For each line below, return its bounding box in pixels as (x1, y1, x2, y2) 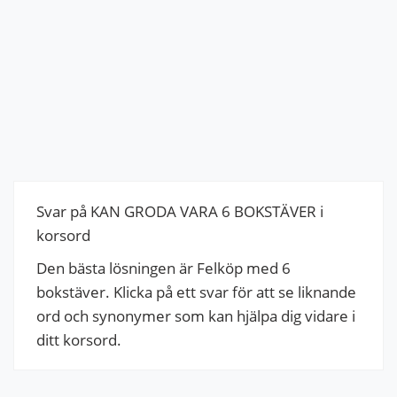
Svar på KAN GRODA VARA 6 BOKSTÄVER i (36, 200, 323, 222)
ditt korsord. (36, 329, 121, 350)
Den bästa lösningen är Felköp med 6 (36, 257, 291, 278)
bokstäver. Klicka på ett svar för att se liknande (36, 281, 356, 302)
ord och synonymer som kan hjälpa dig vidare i (36, 305, 355, 326)
